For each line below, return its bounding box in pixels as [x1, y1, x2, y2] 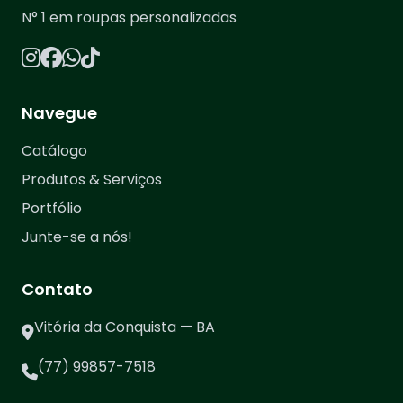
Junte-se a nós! [22, 227, 132, 247]
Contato [22, 278, 93, 300]
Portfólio [22, 198, 82, 219]
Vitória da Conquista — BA [34, 317, 215, 337]
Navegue [22, 102, 97, 124]
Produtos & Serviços [22, 169, 162, 190]
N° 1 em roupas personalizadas [22, 7, 237, 28]
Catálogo [22, 140, 87, 161]
